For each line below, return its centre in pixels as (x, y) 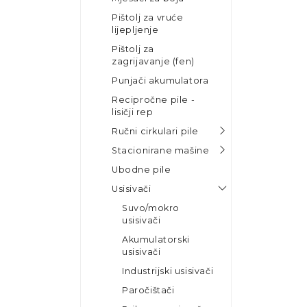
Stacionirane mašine (161, 150)
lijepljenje (135, 29)
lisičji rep (133, 112)
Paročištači (148, 290)
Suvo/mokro (151, 208)
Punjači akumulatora (160, 80)
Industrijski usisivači (168, 271)
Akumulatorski (156, 239)
